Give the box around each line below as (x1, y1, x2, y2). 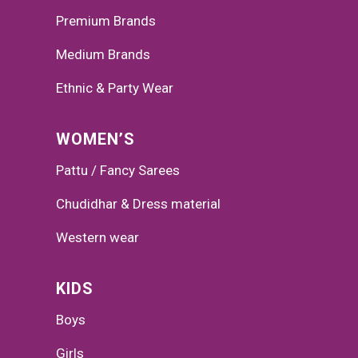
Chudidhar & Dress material (56, 196, 221, 213)
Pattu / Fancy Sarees (56, 162, 180, 179)
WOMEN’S (56, 129, 135, 149)
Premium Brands (56, 13, 156, 30)
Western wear (56, 229, 139, 246)
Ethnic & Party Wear (56, 80, 173, 97)
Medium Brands (56, 46, 150, 63)
